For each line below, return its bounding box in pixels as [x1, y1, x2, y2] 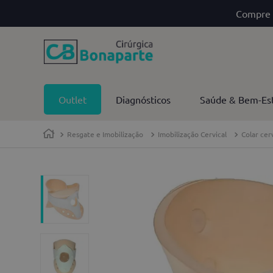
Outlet [58, 93, 87, 105]
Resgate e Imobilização [67, 129, 143, 140]
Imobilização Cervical [158, 129, 227, 140]
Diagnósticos [116, 93, 171, 105]
